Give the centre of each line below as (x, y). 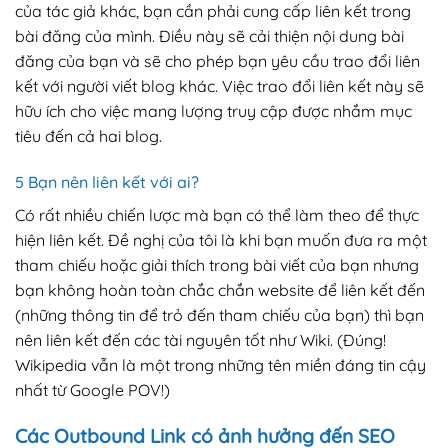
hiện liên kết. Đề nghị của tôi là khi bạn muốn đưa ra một (221, 240)
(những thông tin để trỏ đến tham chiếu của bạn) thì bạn (219, 315)
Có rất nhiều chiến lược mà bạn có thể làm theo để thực (217, 215)
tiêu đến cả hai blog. (88, 136)
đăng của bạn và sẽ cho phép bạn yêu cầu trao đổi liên (217, 61)
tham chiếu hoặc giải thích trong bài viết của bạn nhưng (217, 265)
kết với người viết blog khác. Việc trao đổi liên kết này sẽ (219, 86)
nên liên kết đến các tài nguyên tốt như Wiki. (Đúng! (200, 340)
